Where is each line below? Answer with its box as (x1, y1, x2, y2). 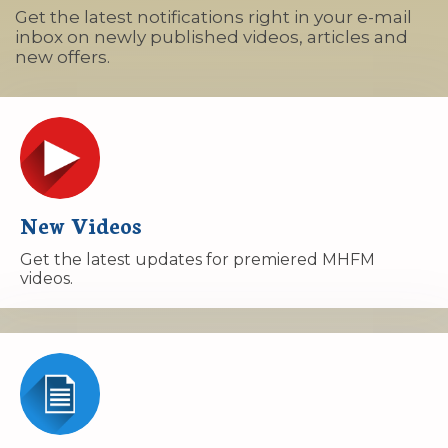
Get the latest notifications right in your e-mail (15, 7, 412, 27)
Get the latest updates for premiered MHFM (20, 250, 375, 269)
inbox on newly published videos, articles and (15, 27, 408, 47)
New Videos (20, 209, 142, 240)
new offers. (15, 47, 110, 67)
